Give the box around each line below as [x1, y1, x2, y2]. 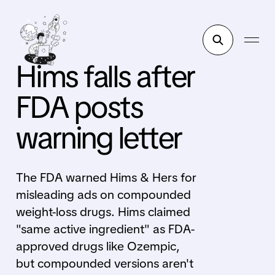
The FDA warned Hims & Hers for [15, 169, 196, 185]
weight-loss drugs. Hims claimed [15, 204, 190, 220]
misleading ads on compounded [15, 187, 191, 203]
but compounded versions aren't [15, 255, 193, 271]
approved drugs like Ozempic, [15, 238, 180, 254]
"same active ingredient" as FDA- [15, 221, 195, 237]
